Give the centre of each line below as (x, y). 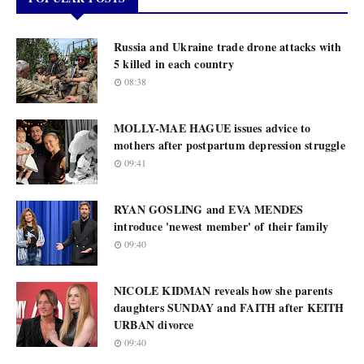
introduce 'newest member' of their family (221, 226)
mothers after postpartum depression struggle (230, 145)
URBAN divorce (154, 325)
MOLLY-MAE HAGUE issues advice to (212, 128)
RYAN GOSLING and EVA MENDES (209, 209)
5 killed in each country (174, 64)
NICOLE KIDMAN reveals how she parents (223, 290)
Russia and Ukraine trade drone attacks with (228, 47)
